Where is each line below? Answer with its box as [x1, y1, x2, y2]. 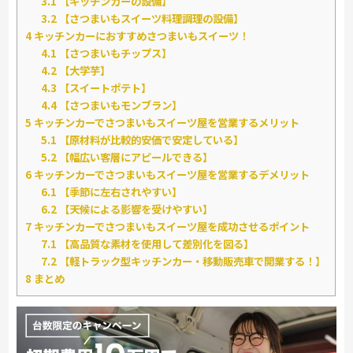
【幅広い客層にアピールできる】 [57, 150, 214, 165]
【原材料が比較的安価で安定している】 [57, 132, 244, 148]
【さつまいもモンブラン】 [57, 98, 183, 113]
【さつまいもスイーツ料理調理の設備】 [57, 11, 244, 27]
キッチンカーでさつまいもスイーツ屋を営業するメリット [32, 115, 300, 131]
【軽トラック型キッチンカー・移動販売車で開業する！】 [57, 254, 326, 269]
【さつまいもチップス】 [57, 46, 173, 61]
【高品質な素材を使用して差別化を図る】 [57, 236, 255, 252]
